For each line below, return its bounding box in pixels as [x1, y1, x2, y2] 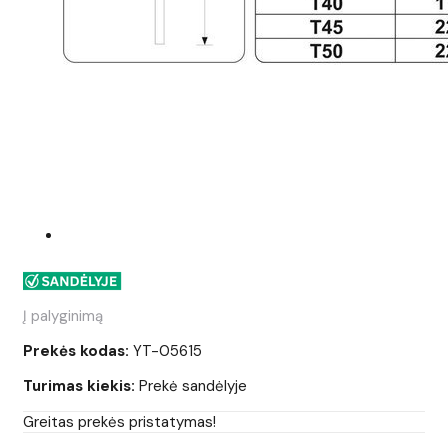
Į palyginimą [23, 306, 103, 327]
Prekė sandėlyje [139, 376, 247, 397]
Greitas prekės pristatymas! [23, 412, 216, 433]
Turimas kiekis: [23, 376, 135, 397]
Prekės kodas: [23, 341, 129, 362]
